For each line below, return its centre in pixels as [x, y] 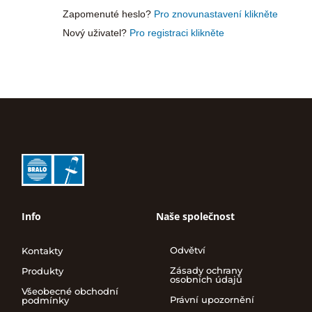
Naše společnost [195, 216]
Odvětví [187, 250]
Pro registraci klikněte [177, 33]
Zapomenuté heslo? [108, 14]
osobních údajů [206, 279]
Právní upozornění [212, 299]
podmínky [46, 300]
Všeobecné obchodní [70, 291]
